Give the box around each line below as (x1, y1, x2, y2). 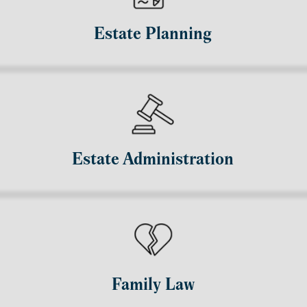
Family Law (111, 277, 195, 294)
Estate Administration (72, 151, 234, 169)
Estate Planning (94, 26, 212, 43)
